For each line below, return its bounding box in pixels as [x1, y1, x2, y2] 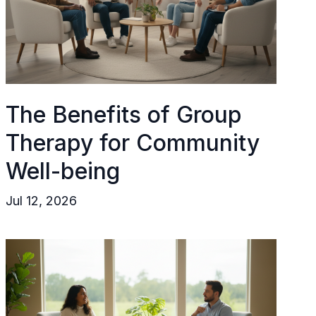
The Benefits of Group [6, 101, 242, 128]
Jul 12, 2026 [6, 193, 77, 208]
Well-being [6, 157, 120, 185]
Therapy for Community [6, 129, 260, 157]
